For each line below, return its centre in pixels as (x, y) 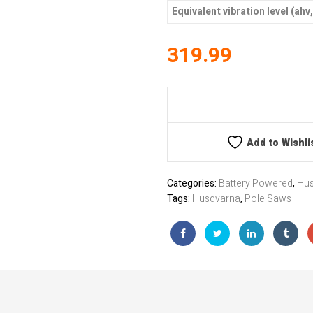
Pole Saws (268, 199)
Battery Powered (256, 184)
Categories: (193, 184)
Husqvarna (216, 199)
